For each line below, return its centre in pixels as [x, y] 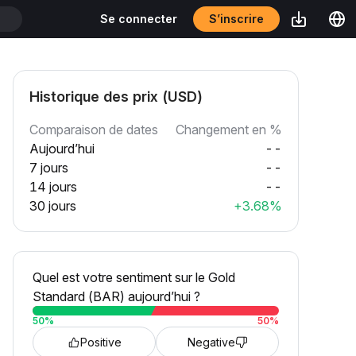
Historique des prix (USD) [116, 97]
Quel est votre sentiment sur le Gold [134, 277]
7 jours [49, 168]
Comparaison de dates [94, 130]
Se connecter [139, 19]
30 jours [53, 206]
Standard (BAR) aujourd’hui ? [116, 296]
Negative [211, 342]
